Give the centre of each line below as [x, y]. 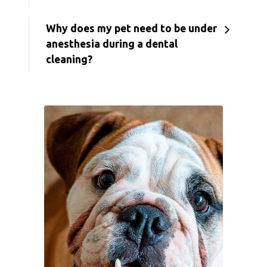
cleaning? [69, 60]
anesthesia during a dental [112, 44]
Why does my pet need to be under [131, 29]
